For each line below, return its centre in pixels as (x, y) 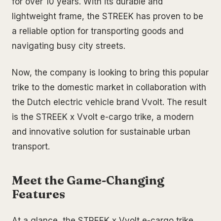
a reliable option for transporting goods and (98, 31)
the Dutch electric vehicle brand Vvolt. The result (109, 102)
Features (38, 194)
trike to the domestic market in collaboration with (109, 88)
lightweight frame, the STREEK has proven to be (108, 17)
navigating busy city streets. (69, 46)
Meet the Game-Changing (88, 181)
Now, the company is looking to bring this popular (110, 73)
